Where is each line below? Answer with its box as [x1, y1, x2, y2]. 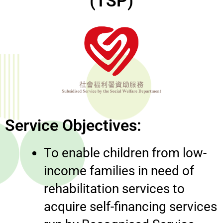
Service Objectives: [5, 115, 141, 135]
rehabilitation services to [44, 181, 185, 196]
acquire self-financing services [44, 199, 217, 214]
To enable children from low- [44, 145, 207, 160]
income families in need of [44, 163, 194, 178]
